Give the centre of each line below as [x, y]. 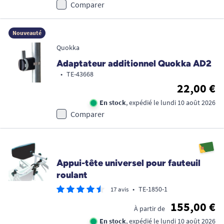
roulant [72, 175]
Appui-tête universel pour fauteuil [128, 163]
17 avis [119, 189]
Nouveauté [27, 32]
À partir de [149, 208]
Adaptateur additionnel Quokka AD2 [134, 63]
